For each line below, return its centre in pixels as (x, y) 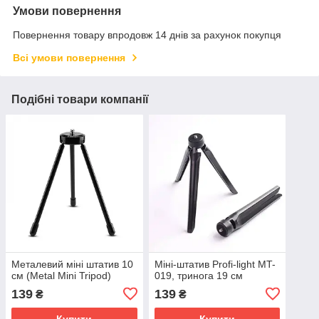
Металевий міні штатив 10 (72, 264)
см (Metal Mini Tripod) (61, 275)
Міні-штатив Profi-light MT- (215, 264)
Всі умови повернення (69, 58)
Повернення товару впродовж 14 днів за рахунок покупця (147, 35)
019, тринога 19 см (198, 275)
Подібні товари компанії (80, 99)
